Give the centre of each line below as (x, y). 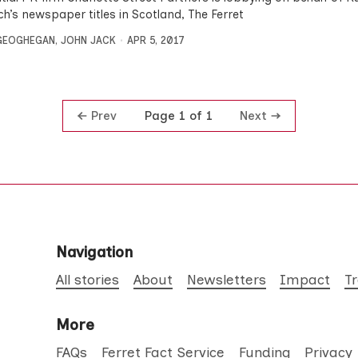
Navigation (95, 253)
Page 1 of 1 (178, 116)
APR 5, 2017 (155, 40)
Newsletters (226, 279)
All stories (88, 279)
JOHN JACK (88, 40)
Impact (305, 279)
